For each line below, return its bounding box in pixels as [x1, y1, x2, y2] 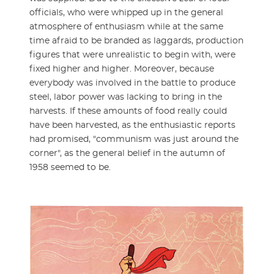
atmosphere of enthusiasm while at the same [29, 22, 223, 31]
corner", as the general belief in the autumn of [29, 149, 225, 158]
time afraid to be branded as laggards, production [29, 36, 243, 45]
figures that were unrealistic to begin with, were [29, 50, 235, 59]
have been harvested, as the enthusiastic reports [29, 120, 235, 130]
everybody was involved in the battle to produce [29, 78, 235, 87]
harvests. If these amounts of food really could [29, 106, 227, 116]
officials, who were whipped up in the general [29, 8, 223, 17]
